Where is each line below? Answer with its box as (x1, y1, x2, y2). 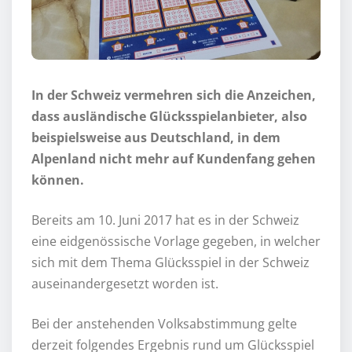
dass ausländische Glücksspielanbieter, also (31, 108, 307, 126)
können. (31, 171, 84, 189)
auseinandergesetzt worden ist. (31, 275, 218, 293)
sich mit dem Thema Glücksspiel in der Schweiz (31, 254, 310, 272)
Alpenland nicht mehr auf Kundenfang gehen (31, 150, 316, 168)
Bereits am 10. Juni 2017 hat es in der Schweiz (31, 211, 299, 229)
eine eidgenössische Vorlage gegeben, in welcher (31, 233, 321, 251)
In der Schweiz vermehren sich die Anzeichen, (31, 86, 316, 104)
